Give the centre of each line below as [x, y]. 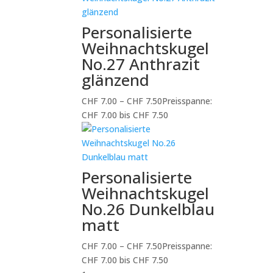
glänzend [116, 80]
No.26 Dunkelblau [148, 209]
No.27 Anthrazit [141, 64]
